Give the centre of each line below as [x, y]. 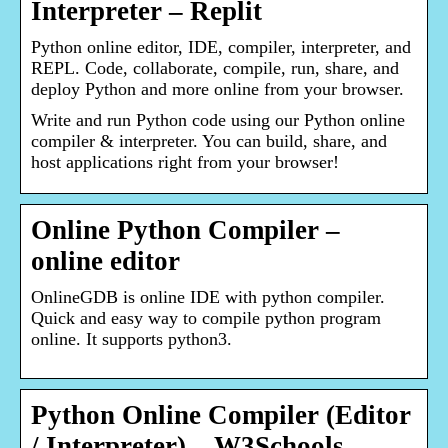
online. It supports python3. [131, 339]
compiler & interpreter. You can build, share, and [209, 141]
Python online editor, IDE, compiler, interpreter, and [221, 47]
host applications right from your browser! [185, 162]
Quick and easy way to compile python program [206, 318]
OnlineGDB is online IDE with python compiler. [208, 297]
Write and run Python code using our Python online [218, 120]
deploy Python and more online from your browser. [217, 89]
